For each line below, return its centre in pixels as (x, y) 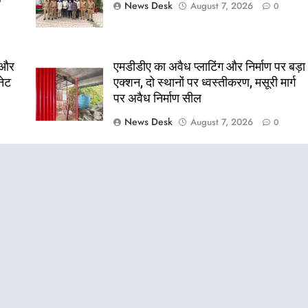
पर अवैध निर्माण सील (158, 98)
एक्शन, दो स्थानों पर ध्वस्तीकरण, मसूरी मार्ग (205, 82)
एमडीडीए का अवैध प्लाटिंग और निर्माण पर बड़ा (210, 67)
